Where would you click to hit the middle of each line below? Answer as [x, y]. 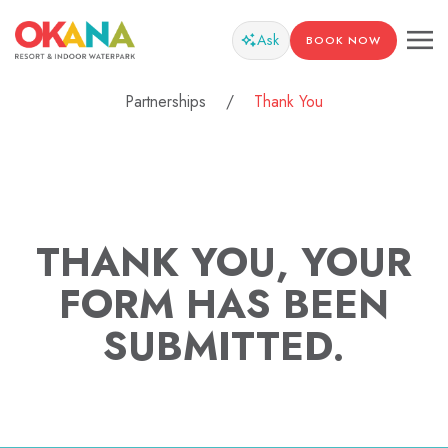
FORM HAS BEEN [224, 304]
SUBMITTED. [224, 346]
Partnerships [165, 101]
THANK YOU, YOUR [224, 262]
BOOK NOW [343, 39]
